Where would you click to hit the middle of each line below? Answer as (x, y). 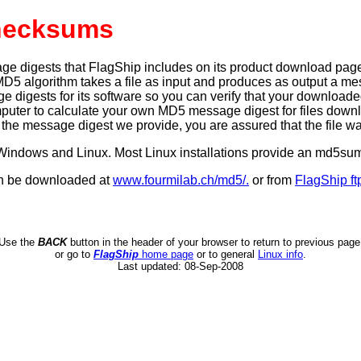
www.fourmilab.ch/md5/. (181, 180)
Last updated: (151, 266)
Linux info (280, 254)
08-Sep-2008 (214, 266)
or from (272, 180)
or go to (74, 254)
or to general (226, 254)
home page (166, 254)
